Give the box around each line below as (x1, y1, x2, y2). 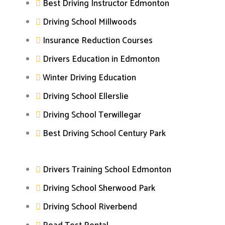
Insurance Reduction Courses (43, 33, 153, 48)
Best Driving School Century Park (43, 126, 166, 141)
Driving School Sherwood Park (43, 181, 155, 196)
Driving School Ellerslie (43, 89, 129, 103)
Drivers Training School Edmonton (43, 163, 171, 177)
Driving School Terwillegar (43, 107, 141, 122)
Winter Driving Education (43, 70, 136, 85)
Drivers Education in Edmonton (43, 52, 160, 66)
